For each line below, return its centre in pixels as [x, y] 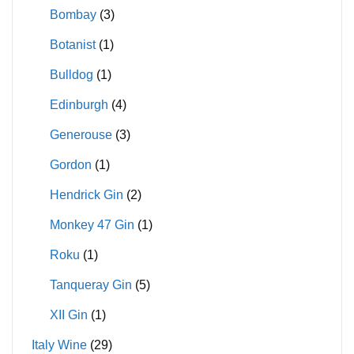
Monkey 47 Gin [92, 224]
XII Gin [68, 314]
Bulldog [71, 74]
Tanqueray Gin [90, 284]
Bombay [73, 14]
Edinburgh [79, 104]
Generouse [81, 134]
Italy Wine [60, 345]
